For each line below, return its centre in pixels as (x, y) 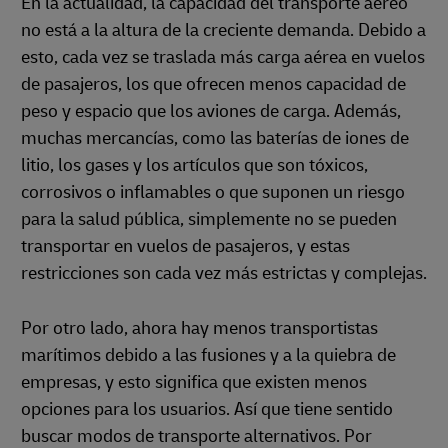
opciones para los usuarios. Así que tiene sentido (207, 409)
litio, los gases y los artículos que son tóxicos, (194, 165)
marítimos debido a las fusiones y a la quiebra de (208, 355)
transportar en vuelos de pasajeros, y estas (185, 246)
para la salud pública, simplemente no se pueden (209, 219)
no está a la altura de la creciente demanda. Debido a (223, 30)
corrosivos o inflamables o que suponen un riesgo (213, 192)
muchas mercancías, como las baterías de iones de (215, 138)
